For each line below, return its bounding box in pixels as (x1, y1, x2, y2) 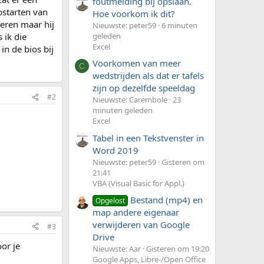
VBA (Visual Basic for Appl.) (93, 177, 184, 189)
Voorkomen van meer (93, 57, 181, 70)
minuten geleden (93, 105, 153, 116)
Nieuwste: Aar (93, 243, 141, 254)
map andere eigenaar (93, 206, 179, 218)
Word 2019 (93, 144, 138, 156)
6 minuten (161, 19, 197, 31)
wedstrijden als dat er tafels (93, 70, 204, 82)
